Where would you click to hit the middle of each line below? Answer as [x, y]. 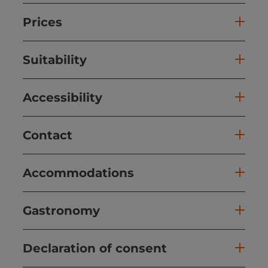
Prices [42, 22]
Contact [48, 135]
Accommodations [78, 173]
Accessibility [63, 97]
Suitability [55, 60]
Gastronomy [61, 210]
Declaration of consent [95, 248]
